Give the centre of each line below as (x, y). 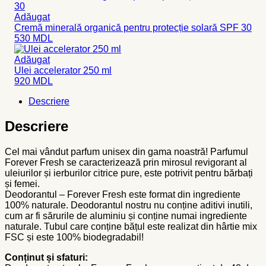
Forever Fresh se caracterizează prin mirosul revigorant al (126, 163)
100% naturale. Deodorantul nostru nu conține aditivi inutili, (129, 205)
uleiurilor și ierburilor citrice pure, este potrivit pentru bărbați (129, 173)
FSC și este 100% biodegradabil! (74, 237)
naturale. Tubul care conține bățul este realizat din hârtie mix (131, 227)
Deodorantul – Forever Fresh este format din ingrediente (123, 195)
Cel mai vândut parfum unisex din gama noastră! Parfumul (126, 152)
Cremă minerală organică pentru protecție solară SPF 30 (133, 27)
